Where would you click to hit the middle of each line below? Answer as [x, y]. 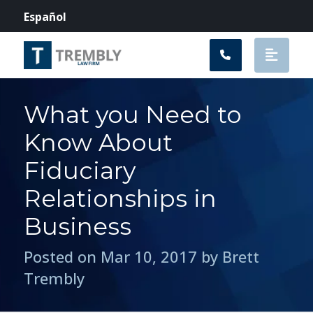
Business [78, 226]
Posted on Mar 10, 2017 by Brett [142, 256]
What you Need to [133, 115]
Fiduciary [80, 170]
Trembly [54, 278]
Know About [99, 143]
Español [45, 16]
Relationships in [121, 198]
